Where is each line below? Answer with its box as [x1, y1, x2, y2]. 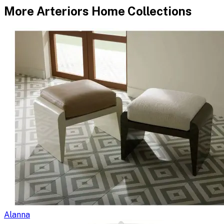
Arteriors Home [36, 3, 125, 18]
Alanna [4, 209, 30, 219]
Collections [125, 3, 192, 18]
